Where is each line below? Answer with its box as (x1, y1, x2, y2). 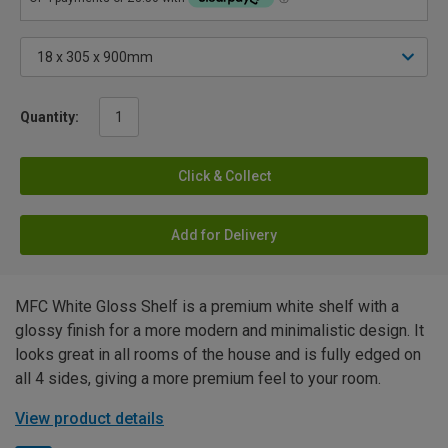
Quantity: (20, 108, 79, 125)
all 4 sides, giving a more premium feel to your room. (15, 368, 381, 388)
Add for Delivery (171, 226, 277, 243)
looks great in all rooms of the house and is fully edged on (15, 344, 421, 364)
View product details (15, 408, 164, 428)
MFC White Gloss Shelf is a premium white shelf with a (15, 296, 399, 316)
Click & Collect (177, 167, 271, 184)
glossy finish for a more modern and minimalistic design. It (15, 320, 424, 340)
